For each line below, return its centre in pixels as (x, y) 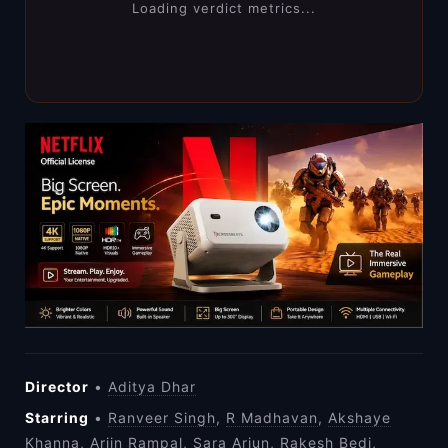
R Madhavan (272, 418)
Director (57, 387)
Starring (57, 418)
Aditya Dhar (152, 387)
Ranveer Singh (162, 418)
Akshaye (359, 418)
